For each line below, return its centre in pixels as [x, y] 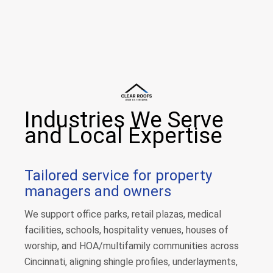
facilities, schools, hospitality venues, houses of [126, 230]
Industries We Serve [124, 120]
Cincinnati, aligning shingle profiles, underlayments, [131, 262]
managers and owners [98, 191]
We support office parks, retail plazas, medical [123, 214]
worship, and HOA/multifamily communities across [132, 246]
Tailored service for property [118, 175]
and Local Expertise [123, 136]
